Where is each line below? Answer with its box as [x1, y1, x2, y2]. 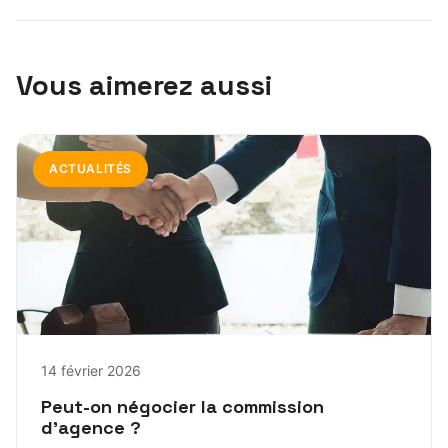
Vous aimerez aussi [16, 67, 272, 104]
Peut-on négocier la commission [41, 395, 324, 419]
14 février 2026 [41, 362, 141, 380]
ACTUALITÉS [49, 161, 132, 177]
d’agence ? [41, 416, 141, 440]
